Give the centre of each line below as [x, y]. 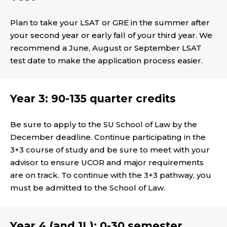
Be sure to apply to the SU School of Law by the [104, 125]
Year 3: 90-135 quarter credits [93, 99]
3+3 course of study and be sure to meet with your [110, 150]
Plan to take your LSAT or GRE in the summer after [110, 23]
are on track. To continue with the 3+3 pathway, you [111, 175]
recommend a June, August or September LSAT [106, 48]
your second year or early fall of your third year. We [111, 35]
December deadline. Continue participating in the [108, 137]
